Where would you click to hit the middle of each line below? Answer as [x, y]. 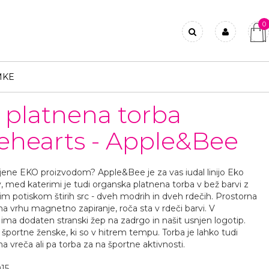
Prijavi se [200, 56]
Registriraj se [209, 71]
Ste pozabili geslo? [221, 85]
